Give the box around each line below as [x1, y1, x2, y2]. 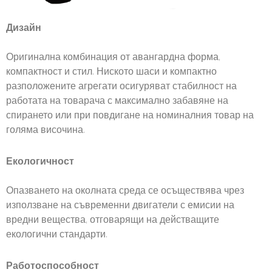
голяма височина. [6, 124, 85, 137]
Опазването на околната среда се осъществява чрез [6, 185, 244, 198]
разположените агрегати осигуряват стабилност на [6, 80, 237, 93]
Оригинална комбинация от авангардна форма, [6, 51, 220, 64]
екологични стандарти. [6, 228, 107, 242]
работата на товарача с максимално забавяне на [6, 95, 228, 108]
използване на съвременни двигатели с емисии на [6, 199, 234, 212]
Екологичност [6, 155, 74, 169]
